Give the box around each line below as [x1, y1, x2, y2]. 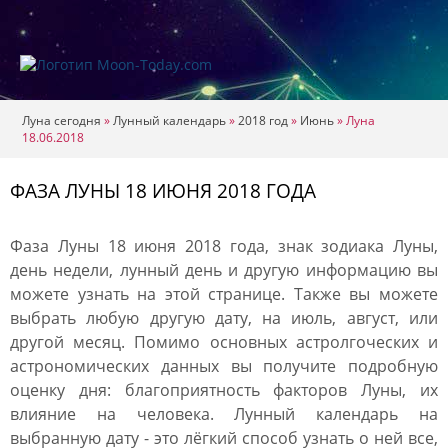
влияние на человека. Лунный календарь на [10, 403, 438, 425]
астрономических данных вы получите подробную [10, 355, 438, 377]
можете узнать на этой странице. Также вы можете [10, 283, 438, 305]
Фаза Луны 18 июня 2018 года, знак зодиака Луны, [10, 235, 438, 257]
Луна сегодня [22, 112, 101, 129]
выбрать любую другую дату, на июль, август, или [10, 307, 438, 329]
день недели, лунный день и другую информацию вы [10, 259, 438, 281]
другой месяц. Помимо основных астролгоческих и [10, 331, 438, 353]
